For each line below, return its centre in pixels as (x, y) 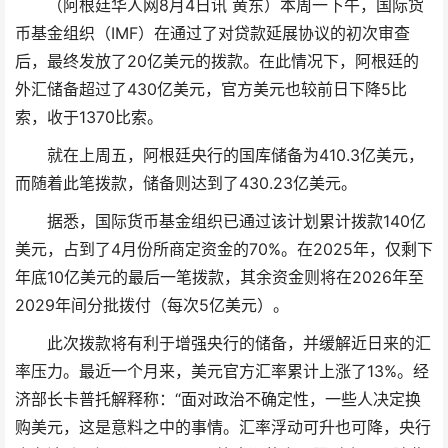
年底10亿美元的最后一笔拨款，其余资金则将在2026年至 (219, 277)
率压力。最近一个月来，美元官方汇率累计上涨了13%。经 (222, 371)
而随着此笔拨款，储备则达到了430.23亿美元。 (186, 183)
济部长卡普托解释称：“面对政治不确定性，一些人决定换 (218, 399)
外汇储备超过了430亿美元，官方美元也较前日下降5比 (211, 89)
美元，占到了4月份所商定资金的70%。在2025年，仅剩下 (224, 249)
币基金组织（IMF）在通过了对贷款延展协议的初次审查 (212, 33)
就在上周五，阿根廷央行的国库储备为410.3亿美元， (235, 155)
